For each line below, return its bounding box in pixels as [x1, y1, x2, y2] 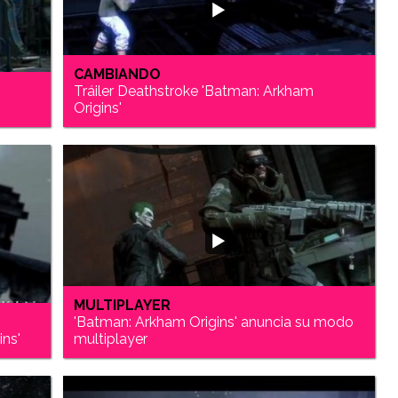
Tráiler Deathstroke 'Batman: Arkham [74, 82, 314, 99]
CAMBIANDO [74, 65, 162, 83]
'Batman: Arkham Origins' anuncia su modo [74, 313, 354, 330]
